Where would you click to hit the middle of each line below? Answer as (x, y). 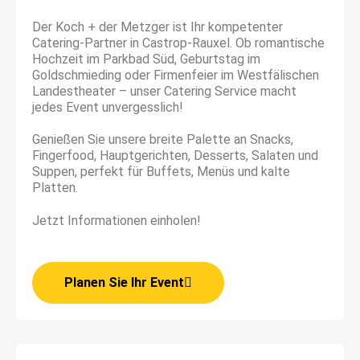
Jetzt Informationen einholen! (117, 221)
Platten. (55, 188)
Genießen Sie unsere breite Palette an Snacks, (163, 140)
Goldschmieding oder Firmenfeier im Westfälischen (176, 75)
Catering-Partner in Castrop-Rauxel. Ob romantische (178, 43)
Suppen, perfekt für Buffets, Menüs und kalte (161, 172)
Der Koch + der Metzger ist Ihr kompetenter (157, 27)
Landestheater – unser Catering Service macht (164, 91)
